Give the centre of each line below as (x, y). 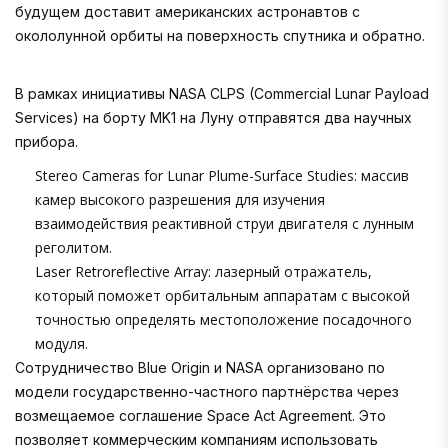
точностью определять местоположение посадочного (223, 320)
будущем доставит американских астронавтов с (187, 12)
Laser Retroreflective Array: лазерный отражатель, (203, 272)
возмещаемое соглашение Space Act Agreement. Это (200, 416)
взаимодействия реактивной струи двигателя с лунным (224, 224)
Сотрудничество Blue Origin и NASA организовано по (200, 368)
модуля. (61, 344)
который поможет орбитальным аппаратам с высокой (222, 296)
